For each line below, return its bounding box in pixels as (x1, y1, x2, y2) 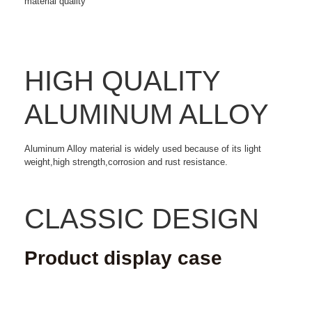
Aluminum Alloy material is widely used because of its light (24, 143, 261, 155)
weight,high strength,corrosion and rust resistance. (24, 157, 228, 168)
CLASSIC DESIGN (24, 203, 259, 235)
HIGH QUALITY (24, 65, 220, 97)
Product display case (24, 247, 222, 270)
